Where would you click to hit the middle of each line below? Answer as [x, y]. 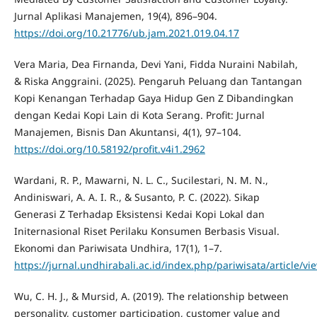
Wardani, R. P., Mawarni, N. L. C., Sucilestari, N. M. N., [141, 180]
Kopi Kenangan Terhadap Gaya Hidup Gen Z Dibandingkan [154, 98]
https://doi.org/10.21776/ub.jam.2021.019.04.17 [126, 33]
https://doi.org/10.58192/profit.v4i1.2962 [109, 149]
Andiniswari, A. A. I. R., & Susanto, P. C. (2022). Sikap [137, 197]
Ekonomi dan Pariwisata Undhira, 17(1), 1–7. [118, 248]
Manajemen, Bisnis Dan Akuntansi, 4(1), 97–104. [127, 132]
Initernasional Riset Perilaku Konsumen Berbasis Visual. [146, 231]
